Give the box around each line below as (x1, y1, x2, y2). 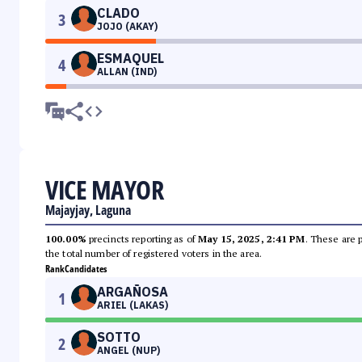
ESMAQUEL (97, 50, 164, 67)
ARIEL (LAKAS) (97, 299, 168, 312)
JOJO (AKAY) (97, 20, 158, 33)
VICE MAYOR (45, 172, 163, 208)
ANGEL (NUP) (97, 344, 160, 357)
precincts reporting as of (86, 233, 199, 246)
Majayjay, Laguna (45, 201, 131, 220)
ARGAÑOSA (97, 284, 168, 301)
